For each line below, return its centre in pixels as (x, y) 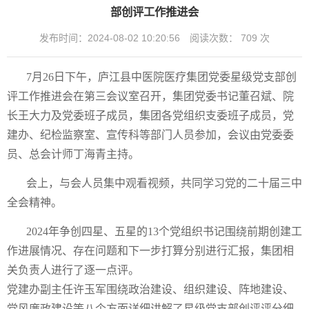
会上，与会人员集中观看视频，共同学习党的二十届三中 (164, 183)
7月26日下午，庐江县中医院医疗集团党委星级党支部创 (161, 77)
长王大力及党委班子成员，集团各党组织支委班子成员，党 (150, 115)
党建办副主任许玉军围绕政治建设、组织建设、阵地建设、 (150, 289)
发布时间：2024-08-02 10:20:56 (110, 38)
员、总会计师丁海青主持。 (73, 154)
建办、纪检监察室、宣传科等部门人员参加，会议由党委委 (150, 134)
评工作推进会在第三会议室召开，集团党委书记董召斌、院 (150, 96)
